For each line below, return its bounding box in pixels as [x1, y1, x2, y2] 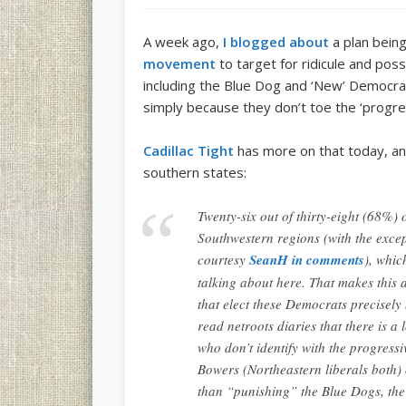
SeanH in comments [249, 250, 365, 270]
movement [143, 54, 217, 73]
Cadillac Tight [143, 141, 235, 160]
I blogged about [223, 33, 330, 52]
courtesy [198, 250, 250, 269]
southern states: [143, 163, 247, 182]
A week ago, [143, 33, 224, 52]
